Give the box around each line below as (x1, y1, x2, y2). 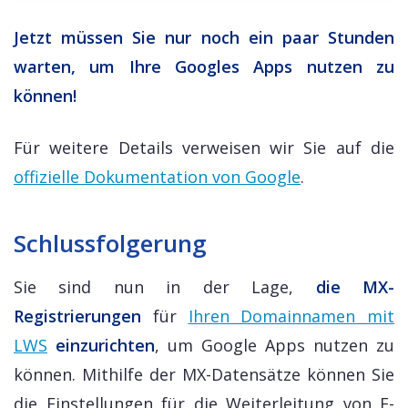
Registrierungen (14, 304, 141, 327)
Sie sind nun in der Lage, (14, 275, 316, 298)
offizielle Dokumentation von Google (14, 165, 301, 188)
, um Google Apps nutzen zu (155, 333, 394, 356)
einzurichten (56, 333, 155, 356)
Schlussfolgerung (14, 226, 207, 260)
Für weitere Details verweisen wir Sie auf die (14, 136, 394, 158)
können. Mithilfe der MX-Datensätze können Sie (14, 362, 394, 385)
